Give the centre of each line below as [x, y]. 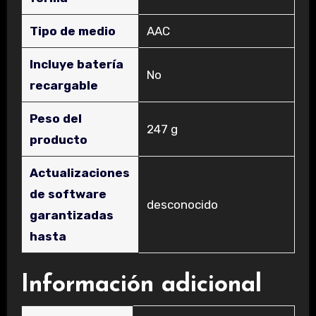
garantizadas [71, 215]
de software [68, 194]
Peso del [55, 118]
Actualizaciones [79, 172]
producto [58, 139]
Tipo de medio [72, 31]
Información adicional [141, 285]
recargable [63, 85]
